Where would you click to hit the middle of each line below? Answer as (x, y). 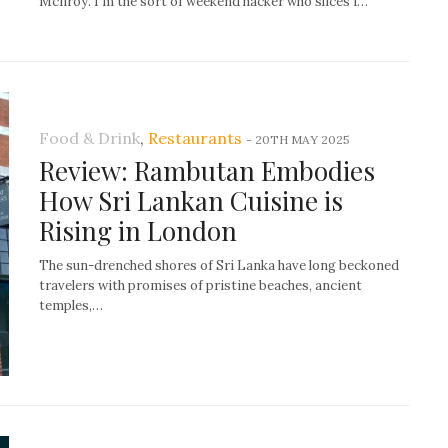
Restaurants (195, 138)
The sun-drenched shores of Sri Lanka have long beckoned (219, 265)
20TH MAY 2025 (302, 139)
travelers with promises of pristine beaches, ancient (200, 285)
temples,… (71, 305)
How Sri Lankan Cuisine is (191, 200)
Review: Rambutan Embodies (207, 170)
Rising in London (138, 230)
